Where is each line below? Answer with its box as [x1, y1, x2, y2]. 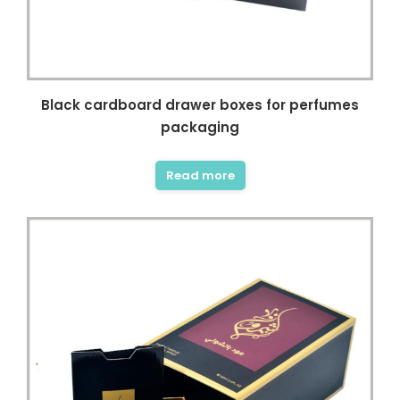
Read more [165, 167, 235, 184]
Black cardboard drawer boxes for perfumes [41, 96, 359, 114]
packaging [161, 118, 239, 137]
